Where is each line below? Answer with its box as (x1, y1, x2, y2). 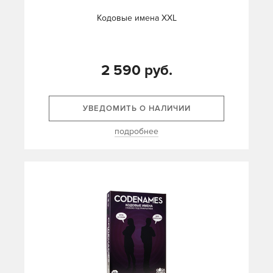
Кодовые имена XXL (96, 13, 177, 23)
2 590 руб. (101, 62, 172, 79)
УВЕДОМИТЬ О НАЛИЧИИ (82, 104, 191, 113)
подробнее (115, 126, 158, 136)
